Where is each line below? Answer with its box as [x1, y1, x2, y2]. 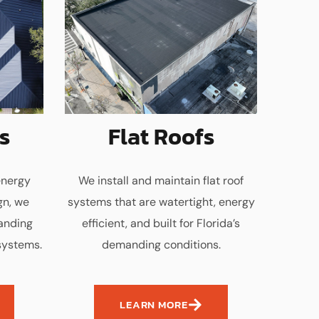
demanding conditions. [101, 237, 221, 252]
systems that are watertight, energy [67, 194, 255, 209]
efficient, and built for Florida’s [82, 216, 240, 231]
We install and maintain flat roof [78, 173, 244, 188]
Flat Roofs [108, 120, 214, 154]
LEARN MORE [120, 296, 188, 313]
